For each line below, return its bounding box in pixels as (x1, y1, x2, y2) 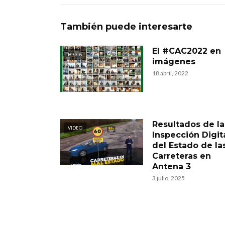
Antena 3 (152, 162, 191, 171)
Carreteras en (152, 151, 211, 161)
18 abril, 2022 (152, 69, 188, 77)
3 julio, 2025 (152, 174, 185, 182)
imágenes (152, 57, 195, 66)
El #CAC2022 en (152, 46, 221, 56)
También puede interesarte (60, 21, 192, 32)
